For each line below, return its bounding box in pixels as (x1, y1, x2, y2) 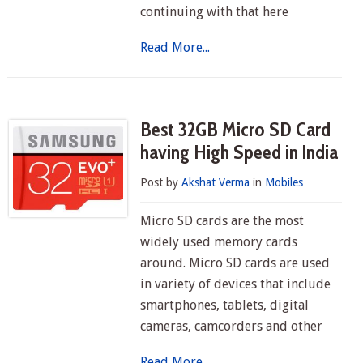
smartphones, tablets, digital (140, 297, 310, 313)
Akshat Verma (181, 176, 250, 189)
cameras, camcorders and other (140, 318, 323, 334)
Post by (140, 176, 182, 189)
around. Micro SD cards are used (140, 255, 331, 271)
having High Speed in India (140, 140, 339, 164)
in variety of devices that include (140, 276, 331, 292)
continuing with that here (140, 4, 289, 19)
